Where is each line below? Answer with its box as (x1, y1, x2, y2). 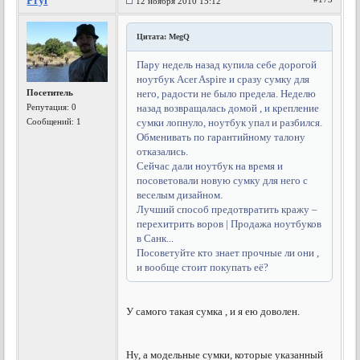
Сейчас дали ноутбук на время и (137, 160, 284, 172)
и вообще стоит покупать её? (137, 261, 269, 273)
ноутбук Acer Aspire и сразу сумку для (137, 73, 310, 85)
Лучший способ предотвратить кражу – (137, 203, 318, 215)
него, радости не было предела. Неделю (137, 88, 317, 100)
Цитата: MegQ (137, 32, 190, 41)
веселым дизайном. (137, 189, 223, 201)
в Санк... (137, 232, 174, 244)
